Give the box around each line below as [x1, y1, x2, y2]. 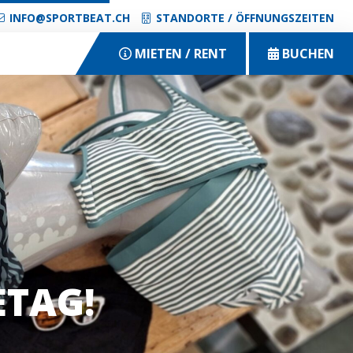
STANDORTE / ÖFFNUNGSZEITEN [156, 10, 334, 25]
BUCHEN [282, 45, 334, 62]
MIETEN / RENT [135, 45, 227, 62]
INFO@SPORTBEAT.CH [9, 10, 130, 25]
